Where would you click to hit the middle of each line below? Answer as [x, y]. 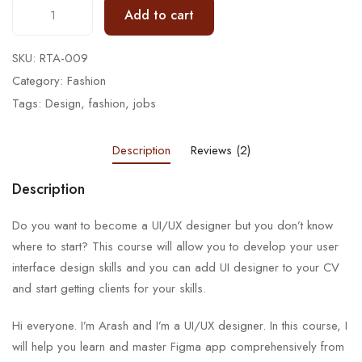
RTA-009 [64, 59]
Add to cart [159, 15]
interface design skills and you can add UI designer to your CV [176, 268]
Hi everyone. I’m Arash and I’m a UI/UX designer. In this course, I [180, 326]
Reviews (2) [220, 151]
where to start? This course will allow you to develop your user [175, 247]
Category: [38, 81]
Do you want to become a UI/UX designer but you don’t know [173, 226]
